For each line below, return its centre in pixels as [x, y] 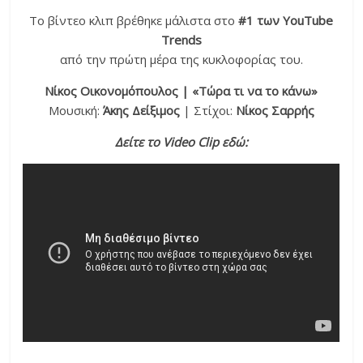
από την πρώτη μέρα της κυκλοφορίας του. [181, 60]
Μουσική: [75, 111]
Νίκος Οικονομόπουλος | [119, 91]
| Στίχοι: [207, 111]
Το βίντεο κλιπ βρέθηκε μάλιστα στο [134, 21]
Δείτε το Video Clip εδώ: [181, 142]
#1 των [261, 21]
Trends [181, 40]
